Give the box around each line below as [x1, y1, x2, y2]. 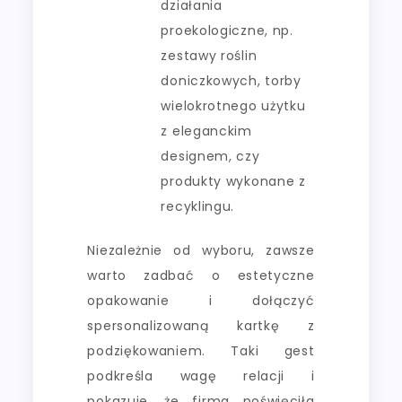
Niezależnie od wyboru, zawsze [87, 240, 315, 259]
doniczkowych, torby [161, 71, 301, 90]
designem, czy [161, 146, 260, 165]
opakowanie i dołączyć [87, 291, 315, 310]
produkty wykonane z [161, 171, 306, 190]
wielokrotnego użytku [161, 96, 306, 115]
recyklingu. [161, 197, 235, 215]
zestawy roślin [161, 46, 258, 65]
